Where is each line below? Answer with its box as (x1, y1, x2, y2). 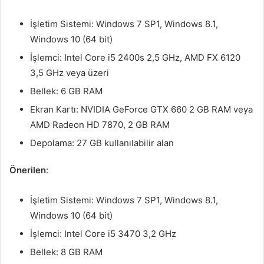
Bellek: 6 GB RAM (30, 85, 103, 97)
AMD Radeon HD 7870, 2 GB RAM (30, 119, 170, 130)
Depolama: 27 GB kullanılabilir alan (30, 137, 174, 148)
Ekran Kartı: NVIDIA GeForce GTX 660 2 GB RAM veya (30, 104, 253, 115)
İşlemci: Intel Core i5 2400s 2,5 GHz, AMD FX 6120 (30, 52, 240, 63)
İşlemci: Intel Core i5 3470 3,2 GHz (30, 228, 176, 239)
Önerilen (9, 164, 46, 176)
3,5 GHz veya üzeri (30, 67, 109, 78)
